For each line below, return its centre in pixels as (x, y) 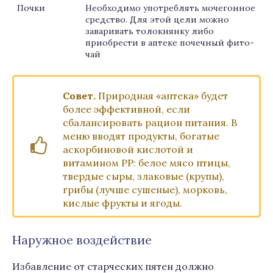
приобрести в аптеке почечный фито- (170, 43)
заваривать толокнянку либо (150, 31)
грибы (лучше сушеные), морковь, (145, 190)
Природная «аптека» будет (162, 96)
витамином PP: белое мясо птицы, (147, 163)
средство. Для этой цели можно (157, 19)
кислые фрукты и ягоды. (122, 203)
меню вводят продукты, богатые (141, 136)
